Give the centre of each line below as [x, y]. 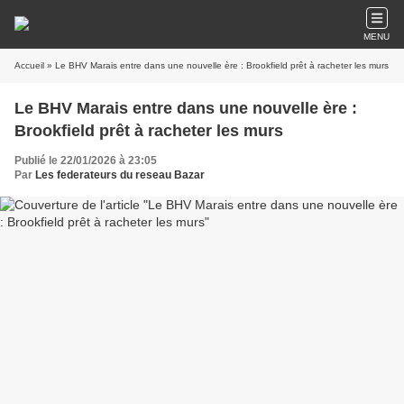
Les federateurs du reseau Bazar [120, 175]
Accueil [29, 65]
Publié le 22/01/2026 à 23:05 [86, 161]
